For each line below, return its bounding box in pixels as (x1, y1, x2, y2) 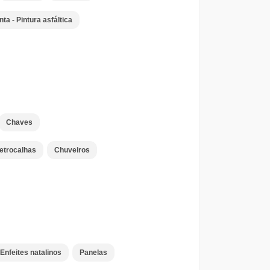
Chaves (5, 118, 33, 127)
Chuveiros (54, 146, 90, 154)
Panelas (79, 248, 107, 257)
